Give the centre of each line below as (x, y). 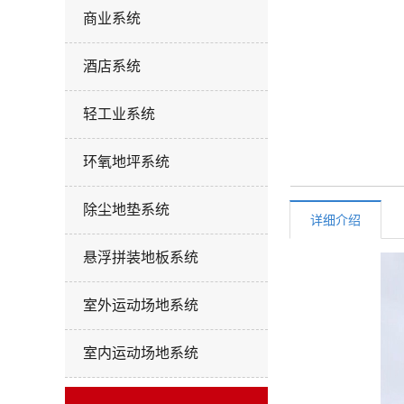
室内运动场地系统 (141, 353)
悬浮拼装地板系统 (141, 257)
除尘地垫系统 (126, 210)
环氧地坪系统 (126, 162)
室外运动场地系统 (141, 305)
